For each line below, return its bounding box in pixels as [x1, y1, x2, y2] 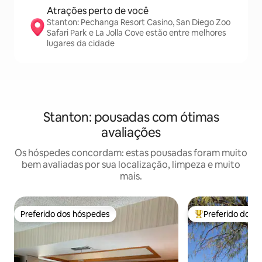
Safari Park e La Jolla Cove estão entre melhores [47, 27, 226, 38]
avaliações [101, 124, 161, 141]
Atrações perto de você [47, 5, 149, 17]
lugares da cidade [47, 38, 115, 49]
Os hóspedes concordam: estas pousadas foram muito [15, 147, 247, 159]
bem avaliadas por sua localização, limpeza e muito [22, 158, 240, 171]
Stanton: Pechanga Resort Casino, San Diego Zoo [47, 17, 230, 27]
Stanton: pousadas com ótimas [43, 109, 219, 126]
